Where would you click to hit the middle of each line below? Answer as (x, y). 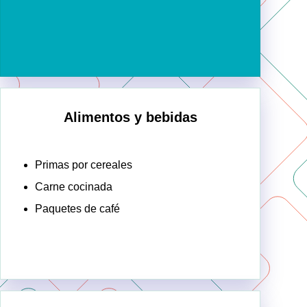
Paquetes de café (77, 209)
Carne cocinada (74, 187)
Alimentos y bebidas (130, 118)
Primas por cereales (84, 165)
